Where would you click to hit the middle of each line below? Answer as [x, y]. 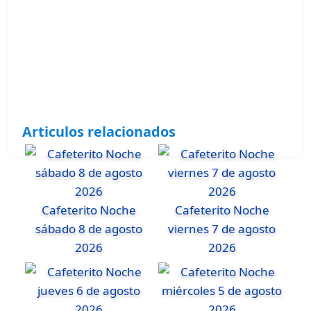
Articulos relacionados [99, 131]
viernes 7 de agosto [222, 229]
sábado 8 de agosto [89, 229]
